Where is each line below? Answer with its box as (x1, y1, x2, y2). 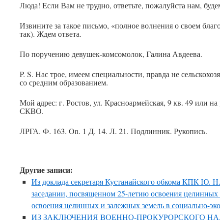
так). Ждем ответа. (20, 28, 82, 39)
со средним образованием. (20, 77, 108, 87)
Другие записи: (20, 164, 73, 175)
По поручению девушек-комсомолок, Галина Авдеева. (20, 49, 202, 59)
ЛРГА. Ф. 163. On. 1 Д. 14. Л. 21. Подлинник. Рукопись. (20, 126, 207, 136)
